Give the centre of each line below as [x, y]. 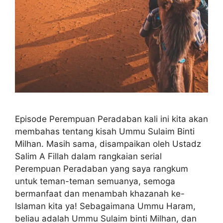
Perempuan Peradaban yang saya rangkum [102, 168]
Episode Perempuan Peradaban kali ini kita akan [111, 119]
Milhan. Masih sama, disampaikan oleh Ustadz [108, 144]
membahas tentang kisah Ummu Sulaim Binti [105, 131]
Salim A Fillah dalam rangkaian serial [88, 156]
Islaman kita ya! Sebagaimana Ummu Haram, [105, 206]
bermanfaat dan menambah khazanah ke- [100, 193]
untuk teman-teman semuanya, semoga [95, 181]
